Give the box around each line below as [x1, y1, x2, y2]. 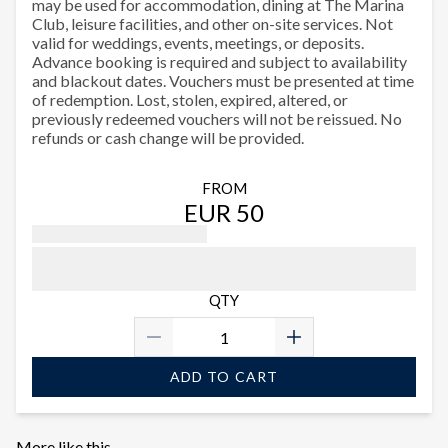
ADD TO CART [170, 368, 278, 386]
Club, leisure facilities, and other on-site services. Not [32, 14, 393, 34]
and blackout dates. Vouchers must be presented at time [32, 71, 414, 91]
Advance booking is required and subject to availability [32, 52, 407, 72]
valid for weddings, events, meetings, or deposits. [32, 33, 364, 53]
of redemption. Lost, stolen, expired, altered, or [32, 90, 348, 110]
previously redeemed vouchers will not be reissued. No [32, 109, 402, 129]
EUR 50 [184, 198, 264, 228]
